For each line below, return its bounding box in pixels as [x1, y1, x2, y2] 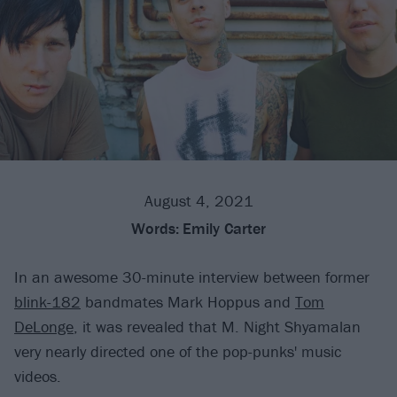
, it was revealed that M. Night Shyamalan [74, 316, 361, 338]
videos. [14, 366, 61, 387]
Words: [131, 218, 179, 239]
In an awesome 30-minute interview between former [14, 267, 370, 288]
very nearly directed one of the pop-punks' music [14, 341, 341, 362]
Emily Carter [183, 218, 266, 239]
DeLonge [14, 316, 74, 338]
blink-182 [14, 292, 81, 313]
